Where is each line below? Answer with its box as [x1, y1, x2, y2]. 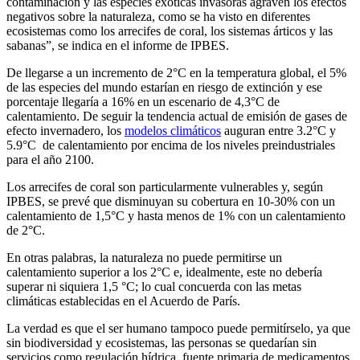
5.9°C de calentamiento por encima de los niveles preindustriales [6, 137, 335, 152]
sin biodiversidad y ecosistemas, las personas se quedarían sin [6, 335, 317, 350]
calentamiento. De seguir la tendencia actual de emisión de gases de [6, 108, 347, 123]
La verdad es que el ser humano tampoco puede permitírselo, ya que [6, 321, 350, 335]
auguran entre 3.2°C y [221, 123, 336, 137]
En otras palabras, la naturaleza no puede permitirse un [6, 250, 282, 264]
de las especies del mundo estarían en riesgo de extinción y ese [6, 80, 322, 94]
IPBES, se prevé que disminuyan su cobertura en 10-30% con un [6, 194, 335, 208]
